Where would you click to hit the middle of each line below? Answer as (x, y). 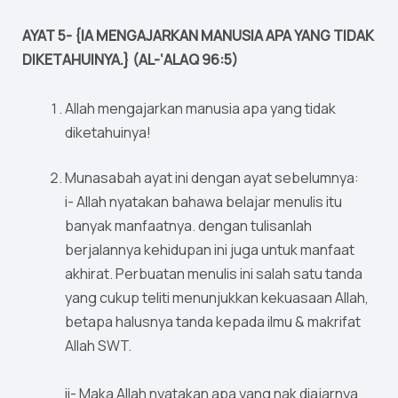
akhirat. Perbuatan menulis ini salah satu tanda (214, 274)
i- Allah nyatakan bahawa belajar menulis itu (203, 202)
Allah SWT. (98, 346)
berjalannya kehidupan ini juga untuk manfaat (210, 250)
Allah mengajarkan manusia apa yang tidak (200, 109)
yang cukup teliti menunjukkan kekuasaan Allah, (217, 298)
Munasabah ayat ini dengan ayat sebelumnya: (212, 178)
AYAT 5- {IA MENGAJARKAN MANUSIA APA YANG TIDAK (198, 36)
